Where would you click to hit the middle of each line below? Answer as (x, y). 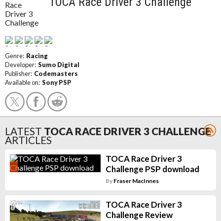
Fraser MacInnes (136, 181)
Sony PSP (57, 82)
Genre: (16, 56)
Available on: (23, 82)
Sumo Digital (59, 65)
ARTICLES (28, 140)
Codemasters (56, 74)
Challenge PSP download (152, 169)
